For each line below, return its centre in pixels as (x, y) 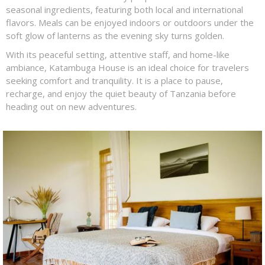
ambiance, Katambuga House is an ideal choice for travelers (127, 67)
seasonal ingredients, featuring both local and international (125, 9)
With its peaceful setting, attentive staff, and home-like (118, 54)
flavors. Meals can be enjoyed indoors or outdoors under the (130, 22)
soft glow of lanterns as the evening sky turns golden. (115, 35)
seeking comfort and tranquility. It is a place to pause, (114, 80)
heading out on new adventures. (71, 106)
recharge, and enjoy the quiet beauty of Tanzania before (121, 93)
